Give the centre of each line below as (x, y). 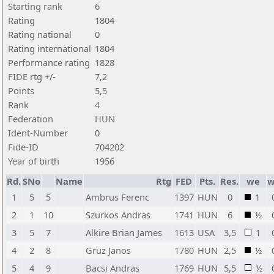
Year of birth (34, 161)
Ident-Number (38, 133)
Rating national (40, 34)
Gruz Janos (108, 250)
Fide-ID (23, 147)
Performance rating (49, 62)
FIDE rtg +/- (32, 76)
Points (21, 91)
